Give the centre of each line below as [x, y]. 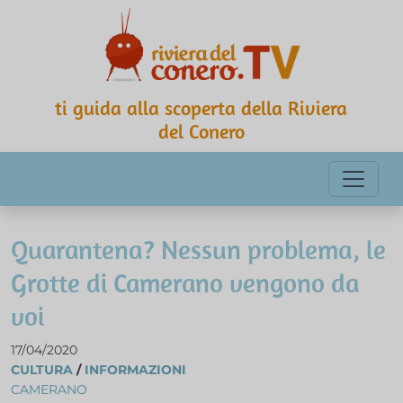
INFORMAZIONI [135, 370]
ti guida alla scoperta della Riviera [201, 108]
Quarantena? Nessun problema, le [198, 250]
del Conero [201, 132]
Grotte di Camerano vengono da [185, 283]
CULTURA [42, 370]
